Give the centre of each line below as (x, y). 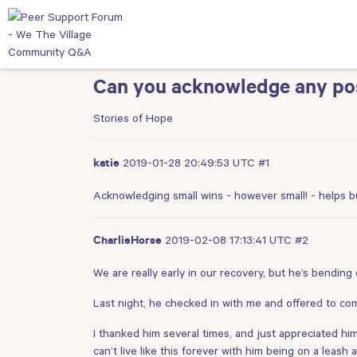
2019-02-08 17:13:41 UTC (230, 239)
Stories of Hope (133, 118)
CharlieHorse (127, 242)
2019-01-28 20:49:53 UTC (190, 162)
